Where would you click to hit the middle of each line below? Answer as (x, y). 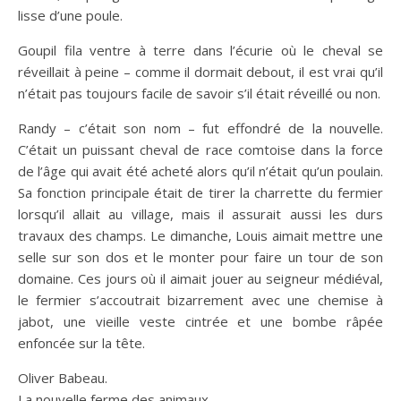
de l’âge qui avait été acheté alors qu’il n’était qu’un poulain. (200, 171)
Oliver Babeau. (63, 377)
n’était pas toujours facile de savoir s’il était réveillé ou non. (199, 93)
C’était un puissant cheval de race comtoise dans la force (200, 149)
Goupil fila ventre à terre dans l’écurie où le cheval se (200, 50)
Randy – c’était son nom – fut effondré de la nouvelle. (200, 128)
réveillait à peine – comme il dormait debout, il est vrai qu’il (200, 71)
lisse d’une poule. (70, 15)
